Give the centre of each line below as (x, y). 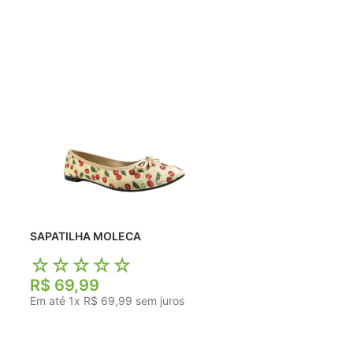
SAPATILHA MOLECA (117, 236)
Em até (50, 301)
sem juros (159, 301)
